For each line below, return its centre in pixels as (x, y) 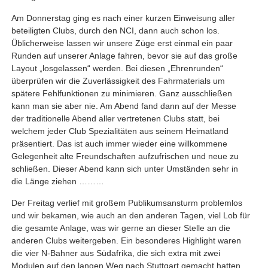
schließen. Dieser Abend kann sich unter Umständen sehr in (124, 168)
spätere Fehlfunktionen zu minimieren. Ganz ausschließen (121, 93)
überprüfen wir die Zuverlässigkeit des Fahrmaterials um (118, 80)
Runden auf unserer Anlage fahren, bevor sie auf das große (124, 55)
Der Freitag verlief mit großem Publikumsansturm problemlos (127, 202)
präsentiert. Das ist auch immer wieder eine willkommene (119, 143)
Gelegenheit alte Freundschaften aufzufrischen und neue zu (125, 156)
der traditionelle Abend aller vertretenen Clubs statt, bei (115, 118)
